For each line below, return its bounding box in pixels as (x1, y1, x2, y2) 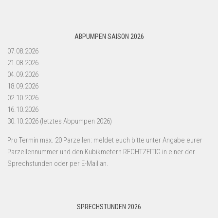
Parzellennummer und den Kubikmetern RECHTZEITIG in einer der (7, 147, 195, 156)
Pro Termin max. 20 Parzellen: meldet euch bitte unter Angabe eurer (7, 135, 202, 145)
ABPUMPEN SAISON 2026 (74, 32, 144, 40)
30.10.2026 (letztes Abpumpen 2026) (7, 116, 112, 126)
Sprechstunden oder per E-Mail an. (7, 159, 109, 168)
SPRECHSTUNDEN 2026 (77, 202, 141, 211)
